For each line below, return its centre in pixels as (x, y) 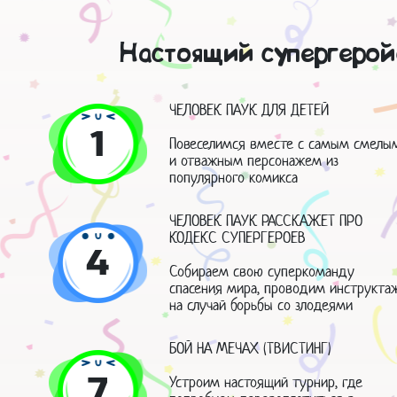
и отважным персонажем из (253, 161)
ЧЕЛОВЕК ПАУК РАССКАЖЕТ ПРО (265, 221)
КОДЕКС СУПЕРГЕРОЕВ (237, 238)
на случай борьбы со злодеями (261, 305)
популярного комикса (233, 178)
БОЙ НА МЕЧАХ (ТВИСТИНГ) (250, 349)
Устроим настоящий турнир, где (265, 382)
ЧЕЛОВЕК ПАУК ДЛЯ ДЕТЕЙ (249, 110)
